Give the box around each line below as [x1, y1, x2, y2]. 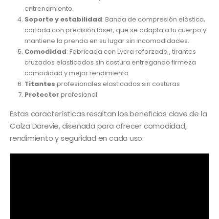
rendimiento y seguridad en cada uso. [10, 133, 144, 144]
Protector [24, 90, 59, 100]
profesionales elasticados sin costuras [55, 79, 180, 89]
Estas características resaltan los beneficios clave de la [10, 109, 207, 119]
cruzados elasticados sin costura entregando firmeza [24, 58, 196, 67]
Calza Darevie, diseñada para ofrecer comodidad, [10, 121, 187, 131]
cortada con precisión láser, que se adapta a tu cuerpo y [24, 25, 206, 35]
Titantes [24, 79, 55, 89]
